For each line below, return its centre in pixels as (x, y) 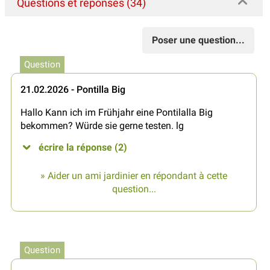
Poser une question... (198, 40)
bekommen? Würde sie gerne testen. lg (102, 126)
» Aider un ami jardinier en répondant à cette (134, 176)
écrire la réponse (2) (83, 148)
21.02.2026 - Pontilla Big (73, 90)
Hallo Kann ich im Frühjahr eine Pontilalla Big (117, 113)
